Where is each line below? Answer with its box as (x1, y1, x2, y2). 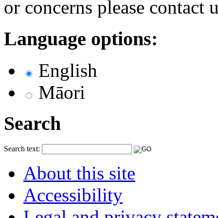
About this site (23, 163, 135, 184)
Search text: (4, 145, 40, 153)
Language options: (4, 28, 158, 50)
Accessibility (23, 184, 123, 206)
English (38, 59, 97, 81)
